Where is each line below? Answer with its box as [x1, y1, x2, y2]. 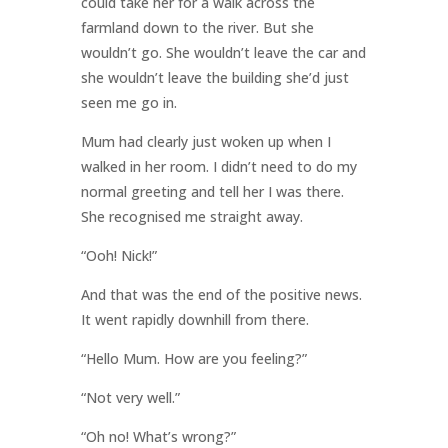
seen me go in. [80, 93, 177, 113]
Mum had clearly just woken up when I [80, 132, 331, 152]
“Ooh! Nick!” [80, 246, 157, 266]
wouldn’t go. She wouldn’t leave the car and [80, 43, 366, 63]
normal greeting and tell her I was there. [80, 182, 344, 202]
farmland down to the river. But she [80, 18, 314, 38]
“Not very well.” [80, 388, 180, 408]
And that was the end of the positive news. [80, 285, 362, 305]
